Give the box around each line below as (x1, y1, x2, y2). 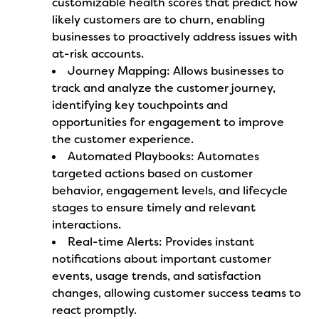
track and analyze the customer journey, (52, 80, 276, 95)
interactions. (52, 217, 122, 232)
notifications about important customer (52, 251, 272, 266)
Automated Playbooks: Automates (68, 149, 260, 164)
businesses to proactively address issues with (52, 29, 298, 44)
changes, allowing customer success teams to (52, 286, 302, 300)
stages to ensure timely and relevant (52, 200, 256, 215)
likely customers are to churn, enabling (52, 12, 266, 27)
